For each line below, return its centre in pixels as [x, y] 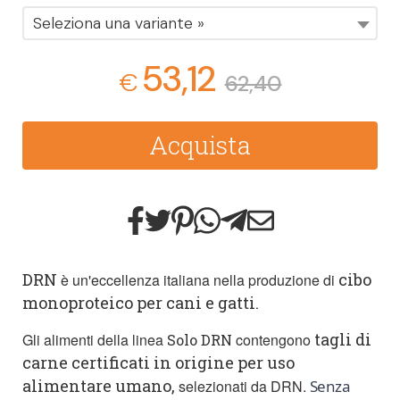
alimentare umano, [99, 385]
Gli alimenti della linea [93, 339]
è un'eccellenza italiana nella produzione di [196, 280]
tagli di [343, 339]
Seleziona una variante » [119, 23]
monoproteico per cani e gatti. [142, 303]
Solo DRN [200, 339]
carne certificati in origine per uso [158, 362]
